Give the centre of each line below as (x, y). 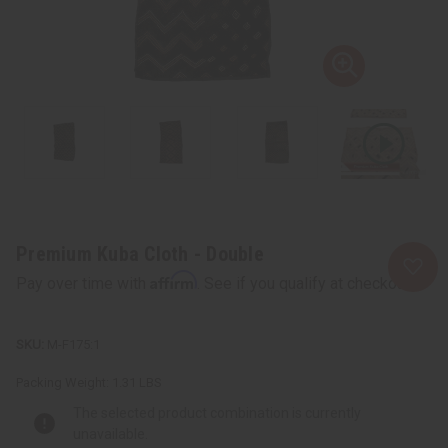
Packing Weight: (62, 382)
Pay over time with (83, 283)
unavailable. (110, 433)
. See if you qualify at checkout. (305, 283)
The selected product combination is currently (217, 412)
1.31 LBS (137, 382)
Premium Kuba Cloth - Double (140, 253)
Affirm (173, 279)
